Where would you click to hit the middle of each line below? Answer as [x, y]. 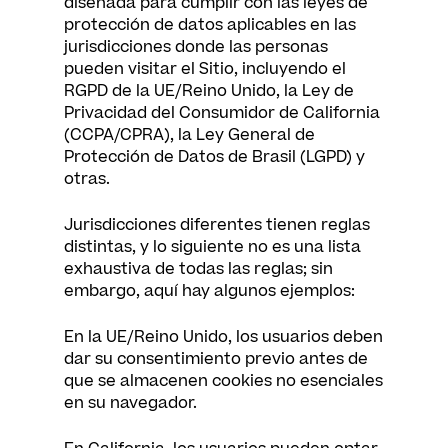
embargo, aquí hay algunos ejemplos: [209, 291]
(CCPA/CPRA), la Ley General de [189, 135]
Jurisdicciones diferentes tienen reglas [217, 225]
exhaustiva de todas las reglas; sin [198, 269]
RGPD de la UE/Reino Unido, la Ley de [209, 91]
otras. [87, 179]
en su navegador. [130, 403]
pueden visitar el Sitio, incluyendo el [205, 69]
